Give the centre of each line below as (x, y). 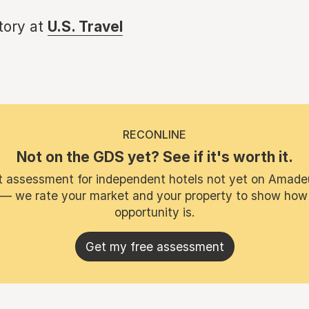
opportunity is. (154, 212)
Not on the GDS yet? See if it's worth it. (154, 157)
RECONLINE (154, 134)
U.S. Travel (85, 27)
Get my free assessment (154, 247)
